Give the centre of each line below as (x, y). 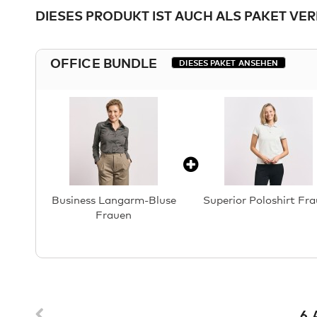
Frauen (114, 214)
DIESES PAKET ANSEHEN (229, 62)
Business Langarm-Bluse (114, 199)
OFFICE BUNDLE (104, 62)
